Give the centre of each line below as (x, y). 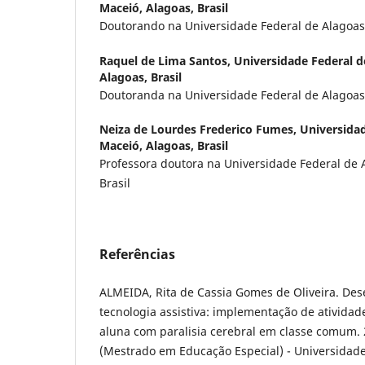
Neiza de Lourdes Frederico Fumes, (200, 129)
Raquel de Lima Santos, (167, 60)
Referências (137, 254)
